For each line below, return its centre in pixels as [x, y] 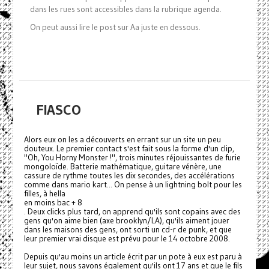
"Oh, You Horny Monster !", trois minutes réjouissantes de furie [132, 158]
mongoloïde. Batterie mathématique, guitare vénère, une [122, 167]
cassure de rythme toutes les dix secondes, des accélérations [129, 176]
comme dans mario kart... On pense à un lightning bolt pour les [133, 185]
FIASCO [58, 110]
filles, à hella [44, 194]
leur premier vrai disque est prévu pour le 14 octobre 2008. [127, 239]
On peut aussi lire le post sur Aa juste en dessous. [115, 28]
